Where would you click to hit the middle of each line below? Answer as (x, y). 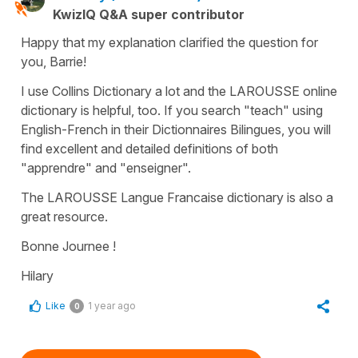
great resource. (64, 216)
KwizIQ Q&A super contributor (149, 14)
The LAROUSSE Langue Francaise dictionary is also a (177, 197)
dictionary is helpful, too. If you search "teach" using (172, 110)
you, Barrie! (54, 61)
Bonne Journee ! (68, 246)
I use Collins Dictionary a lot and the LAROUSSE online (179, 91)
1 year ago (112, 305)
